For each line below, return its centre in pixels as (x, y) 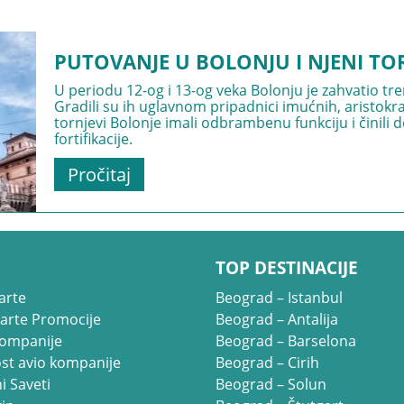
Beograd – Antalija (277, 319)
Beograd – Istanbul (279, 298)
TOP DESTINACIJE (287, 268)
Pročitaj (100, 174)
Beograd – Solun (271, 384)
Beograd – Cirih (267, 363)
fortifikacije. (94, 139)
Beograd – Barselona (286, 341)
